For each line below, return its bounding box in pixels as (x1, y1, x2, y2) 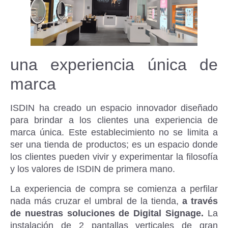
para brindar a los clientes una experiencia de (10, 115, 218, 126)
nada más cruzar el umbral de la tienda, (10, 195, 182, 206)
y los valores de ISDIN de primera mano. (10, 164, 175, 175)
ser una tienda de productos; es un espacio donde (10, 139, 218, 150)
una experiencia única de (10, 55, 218, 74)
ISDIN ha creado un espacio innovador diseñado (10, 103, 218, 113)
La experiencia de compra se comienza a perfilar (10, 183, 218, 194)
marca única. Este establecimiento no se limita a (10, 127, 218, 138)
